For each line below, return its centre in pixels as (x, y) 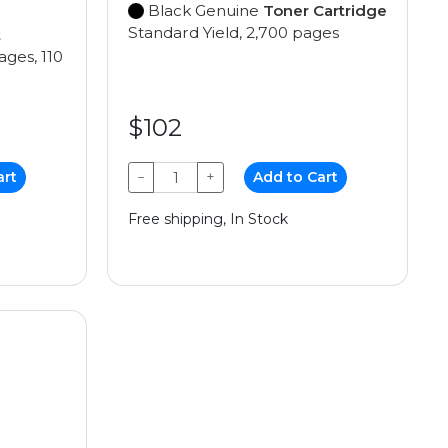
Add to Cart (296, 177)
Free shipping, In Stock (208, 219)
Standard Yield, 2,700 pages (233, 32)
